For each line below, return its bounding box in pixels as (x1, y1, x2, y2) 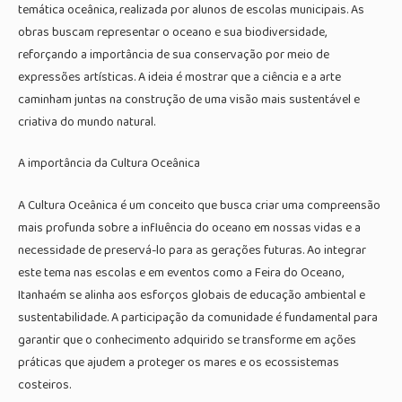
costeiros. (18, 374, 71, 395)
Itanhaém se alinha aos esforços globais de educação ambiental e (18, 284, 365, 305)
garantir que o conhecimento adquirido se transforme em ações (18, 329, 356, 350)
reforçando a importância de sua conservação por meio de (18, 44, 329, 65)
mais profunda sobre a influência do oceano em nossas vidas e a (18, 217, 361, 238)
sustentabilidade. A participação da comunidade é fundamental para (18, 307, 378, 328)
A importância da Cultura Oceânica (18, 153, 200, 174)
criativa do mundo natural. (18, 111, 155, 132)
